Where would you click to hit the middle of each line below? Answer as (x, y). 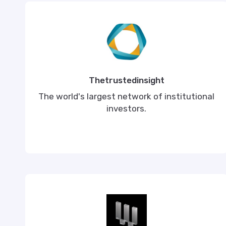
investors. (127, 108)
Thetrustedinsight (126, 80)
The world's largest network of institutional (127, 96)
